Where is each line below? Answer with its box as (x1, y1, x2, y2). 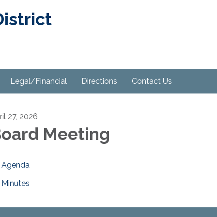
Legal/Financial (10, 77, 67, 86)
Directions (81, 77, 117, 86)
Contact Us (132, 77, 172, 86)
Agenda (1, 160, 30, 170)
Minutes (1, 179, 30, 188)
